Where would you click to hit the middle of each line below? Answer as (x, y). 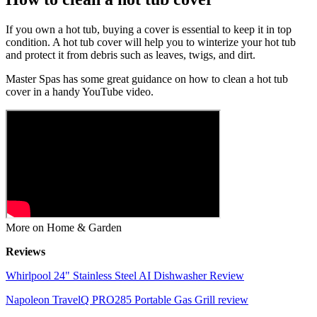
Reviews (25, 251)
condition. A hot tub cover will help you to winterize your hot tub (151, 42)
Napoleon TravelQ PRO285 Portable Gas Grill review (127, 299)
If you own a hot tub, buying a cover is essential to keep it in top (149, 29)
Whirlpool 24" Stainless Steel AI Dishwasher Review (125, 275)
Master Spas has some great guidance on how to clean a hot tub (147, 79)
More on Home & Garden (64, 227)
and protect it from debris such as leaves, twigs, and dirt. (132, 54)
